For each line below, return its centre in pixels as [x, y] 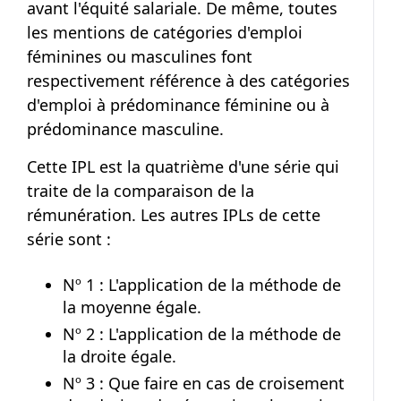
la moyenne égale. [132, 307]
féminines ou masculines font [140, 56]
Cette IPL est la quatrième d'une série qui [183, 166]
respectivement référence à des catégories [188, 81]
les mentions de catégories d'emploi [165, 32]
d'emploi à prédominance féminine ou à [178, 105]
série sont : [69, 239]
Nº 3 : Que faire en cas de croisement [204, 383]
